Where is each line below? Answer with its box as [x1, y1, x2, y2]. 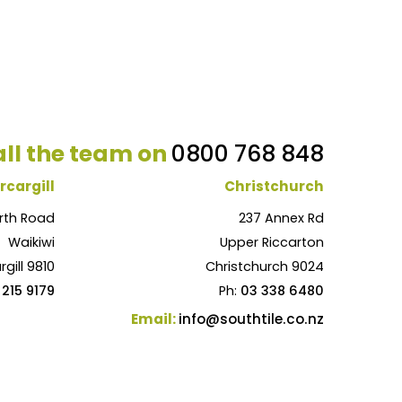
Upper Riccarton [220, 232, 324, 251]
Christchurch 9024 [205, 257, 324, 275]
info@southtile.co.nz [179, 310, 324, 329]
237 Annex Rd [239, 208, 324, 227]
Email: [131, 310, 179, 329]
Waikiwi [8, 232, 55, 251]
